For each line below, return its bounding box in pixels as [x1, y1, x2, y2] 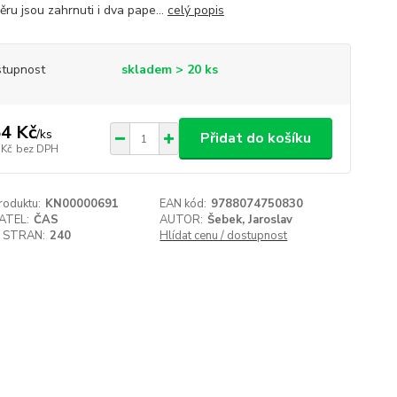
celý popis [167, 2, 224, 19]
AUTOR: [160, 212, 204, 228]
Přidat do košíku [199, 128, 311, 148]
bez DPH [15, 141, 58, 156]
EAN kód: [160, 196, 207, 212]
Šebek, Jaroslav [207, 212, 293, 228]
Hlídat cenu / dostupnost [160, 228, 288, 244]
